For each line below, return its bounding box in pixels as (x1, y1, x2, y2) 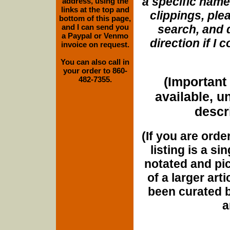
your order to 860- (63, 66, 127, 75)
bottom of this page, (59, 14, 131, 23)
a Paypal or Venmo (62, 31, 128, 40)
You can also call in (61, 57, 129, 66)
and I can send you (61, 23, 129, 31)
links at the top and (61, 5, 129, 14)
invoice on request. (61, 40, 129, 49)
